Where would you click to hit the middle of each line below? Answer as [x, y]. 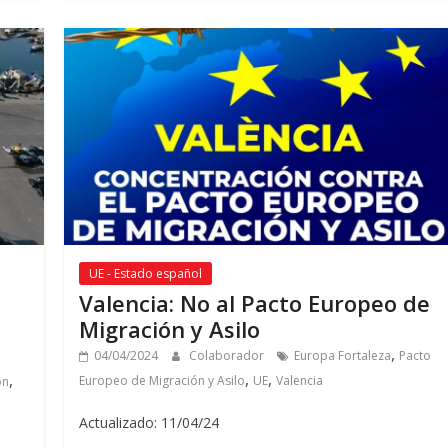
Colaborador [228, 355]
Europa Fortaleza [343, 355]
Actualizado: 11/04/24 [149, 422]
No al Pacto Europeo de [305, 302]
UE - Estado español [146, 273]
